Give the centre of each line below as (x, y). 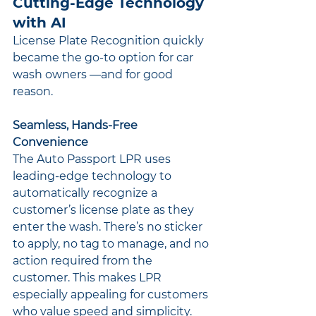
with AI (39, 22)
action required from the (84, 260)
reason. (33, 91)
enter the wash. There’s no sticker (109, 226)
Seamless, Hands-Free (77, 125)
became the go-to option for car (104, 57)
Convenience (50, 142)
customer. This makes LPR (89, 277)
